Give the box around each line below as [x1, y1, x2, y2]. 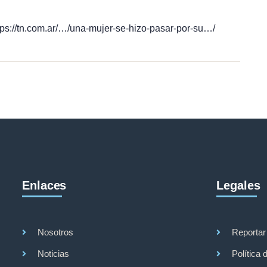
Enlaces [22, 179, 67, 192]
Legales [216, 179, 260, 192]
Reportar [231, 227, 266, 237]
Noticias [37, 249, 69, 259]
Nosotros [37, 227, 73, 237]
